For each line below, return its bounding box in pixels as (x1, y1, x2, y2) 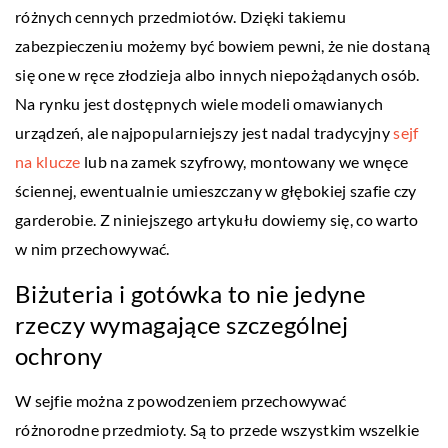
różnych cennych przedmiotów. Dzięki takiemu (15, 6, 346, 26)
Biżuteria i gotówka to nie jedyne (15, 278, 366, 308)
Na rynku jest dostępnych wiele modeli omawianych (15, 93, 384, 113)
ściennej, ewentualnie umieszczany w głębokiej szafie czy (15, 180, 417, 200)
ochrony (15, 340, 103, 370)
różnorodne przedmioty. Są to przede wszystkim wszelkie (15, 419, 420, 439)
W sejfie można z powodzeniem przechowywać (15, 390, 347, 410)
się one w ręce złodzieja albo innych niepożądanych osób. (15, 64, 420, 84)
